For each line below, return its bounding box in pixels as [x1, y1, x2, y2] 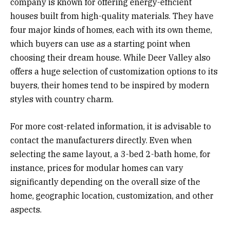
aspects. [10, 204, 42, 215]
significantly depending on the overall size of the [10, 176, 200, 187]
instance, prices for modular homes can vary [10, 162, 183, 173]
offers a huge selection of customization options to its [10, 66, 218, 76]
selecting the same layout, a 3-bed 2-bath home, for [10, 148, 210, 159]
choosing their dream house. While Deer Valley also [10, 52, 210, 63]
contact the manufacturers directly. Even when [10, 135, 192, 145]
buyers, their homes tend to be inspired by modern [10, 80, 209, 90]
